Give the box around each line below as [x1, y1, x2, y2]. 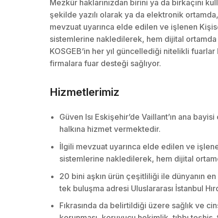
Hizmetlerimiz [50, 85, 120, 98]
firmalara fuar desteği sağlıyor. [50, 58, 161, 68]
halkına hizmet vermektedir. [59, 124, 161, 134]
